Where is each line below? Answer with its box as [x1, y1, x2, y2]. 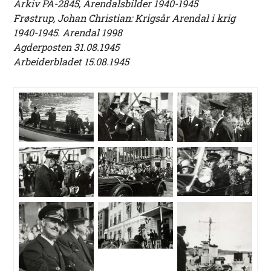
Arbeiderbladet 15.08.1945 [13, 55, 129, 68]
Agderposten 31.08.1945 [13, 41, 120, 54]
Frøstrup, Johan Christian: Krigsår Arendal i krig [13, 11, 236, 25]
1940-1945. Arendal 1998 [13, 26, 123, 39]
